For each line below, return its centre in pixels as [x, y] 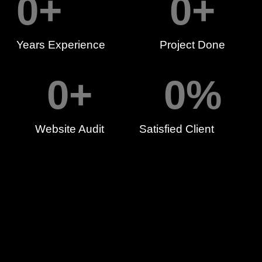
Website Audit [70, 129]
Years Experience [61, 45]
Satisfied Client [177, 129]
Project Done [192, 45]
